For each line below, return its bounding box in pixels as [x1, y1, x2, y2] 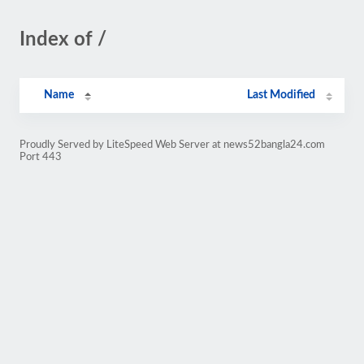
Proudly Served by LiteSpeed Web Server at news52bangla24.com [19, 140, 325, 149]
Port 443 [19, 152, 62, 162]
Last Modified [247, 89, 316, 101]
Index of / [19, 30, 106, 50]
